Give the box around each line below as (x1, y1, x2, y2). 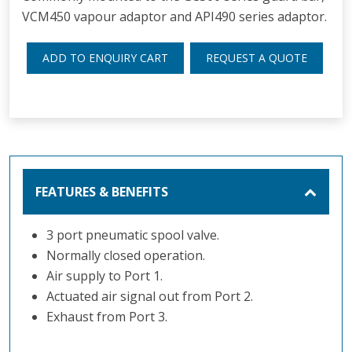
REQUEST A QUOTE (205, 49, 307, 65)
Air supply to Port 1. (46, 266, 163, 284)
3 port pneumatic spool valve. (46, 225, 219, 244)
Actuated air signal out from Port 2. (46, 287, 253, 305)
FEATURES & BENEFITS (35, 182, 168, 200)
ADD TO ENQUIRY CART (42, 49, 168, 65)
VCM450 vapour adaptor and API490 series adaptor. (22, 7, 327, 25)
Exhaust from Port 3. (46, 307, 167, 325)
